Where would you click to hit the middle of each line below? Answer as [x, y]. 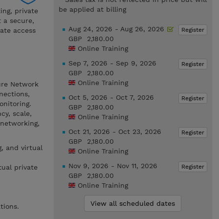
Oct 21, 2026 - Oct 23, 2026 [115, 131]
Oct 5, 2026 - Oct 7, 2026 [111, 97]
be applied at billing [92, 9]
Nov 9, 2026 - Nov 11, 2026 [113, 166]
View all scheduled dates [133, 203]
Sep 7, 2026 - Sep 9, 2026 [112, 63]
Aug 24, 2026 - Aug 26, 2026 [117, 29]
